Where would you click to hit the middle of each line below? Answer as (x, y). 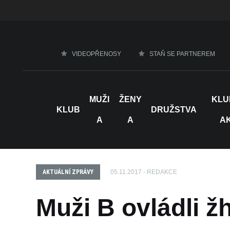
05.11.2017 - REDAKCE (144, 172)
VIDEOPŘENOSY (96, 54)
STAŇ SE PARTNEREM (182, 54)
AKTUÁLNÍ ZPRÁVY (68, 172)
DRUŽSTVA (174, 110)
